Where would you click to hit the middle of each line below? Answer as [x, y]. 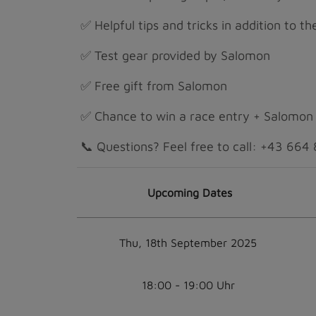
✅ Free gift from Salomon [152, 86]
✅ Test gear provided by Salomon [174, 55]
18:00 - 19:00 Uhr [188, 285]
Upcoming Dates [190, 193]
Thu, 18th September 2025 [188, 243]
